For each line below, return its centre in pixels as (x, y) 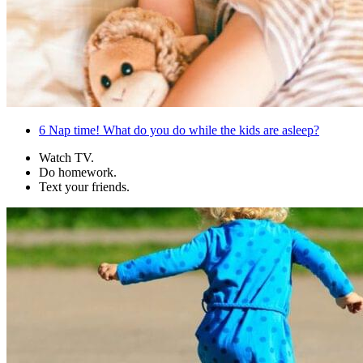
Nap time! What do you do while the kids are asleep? (182, 130)
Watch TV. (66, 158)
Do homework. (78, 173)
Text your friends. (84, 187)
